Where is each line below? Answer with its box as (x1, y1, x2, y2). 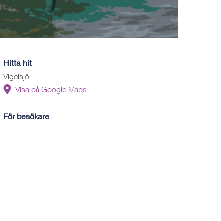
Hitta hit (3, 57, 32, 67)
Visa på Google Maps (15, 84, 87, 94)
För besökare (3, 111, 49, 121)
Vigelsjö (3, 72, 29, 81)
